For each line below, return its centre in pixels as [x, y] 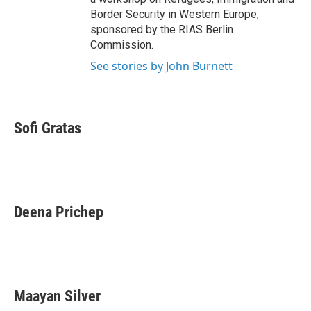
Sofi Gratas [48, 128]
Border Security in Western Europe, [175, 15]
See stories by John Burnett [161, 66]
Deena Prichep [59, 212]
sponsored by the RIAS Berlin [162, 30]
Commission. [122, 45]
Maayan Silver [57, 296]
